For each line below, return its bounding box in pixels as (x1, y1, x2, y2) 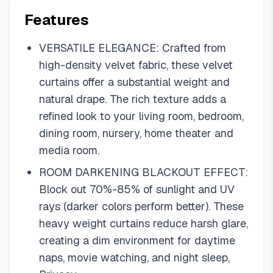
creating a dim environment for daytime (39, 233, 235, 247)
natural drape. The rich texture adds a (39, 92, 226, 106)
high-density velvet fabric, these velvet (39, 58, 233, 72)
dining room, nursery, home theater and (39, 126, 233, 140)
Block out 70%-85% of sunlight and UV (39, 182, 235, 196)
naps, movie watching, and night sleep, (39, 250, 230, 264)
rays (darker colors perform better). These (39, 199, 244, 213)
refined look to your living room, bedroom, (39, 109, 244, 123)
